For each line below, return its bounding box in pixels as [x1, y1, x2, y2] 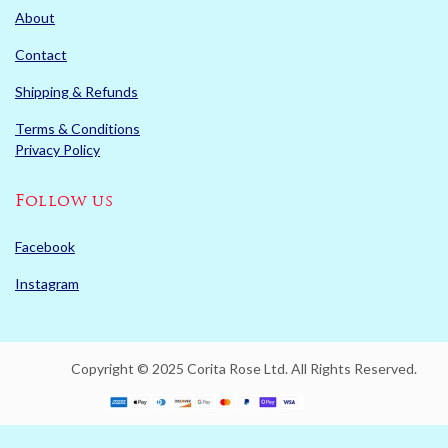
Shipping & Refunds [15, 83, 138, 101]
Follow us [15, 194, 114, 211]
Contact [15, 46, 67, 64]
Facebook [15, 238, 75, 256]
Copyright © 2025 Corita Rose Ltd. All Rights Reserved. [71, 360, 417, 378]
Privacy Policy [15, 141, 100, 159]
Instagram [15, 275, 79, 293]
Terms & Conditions [15, 120, 140, 138]
